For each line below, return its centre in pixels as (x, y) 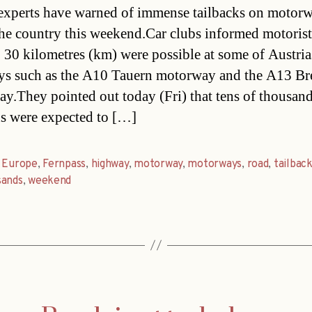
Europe (19, 164)
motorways (215, 164)
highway (110, 164)
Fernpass (64, 164)
